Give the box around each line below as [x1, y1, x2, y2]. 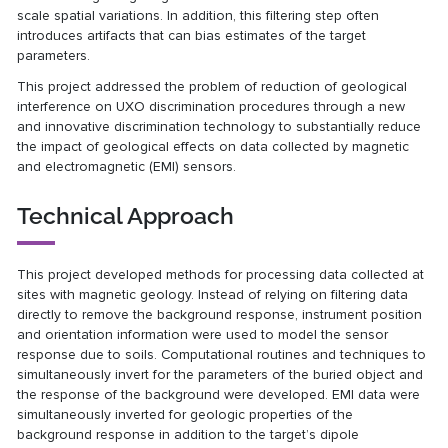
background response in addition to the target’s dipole [17, 426, 360, 444]
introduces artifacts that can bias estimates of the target [17, 26, 367, 44]
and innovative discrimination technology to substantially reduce [17, 118, 422, 136]
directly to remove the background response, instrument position [17, 306, 423, 324]
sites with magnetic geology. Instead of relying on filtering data [17, 286, 409, 304]
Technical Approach [17, 201, 235, 229]
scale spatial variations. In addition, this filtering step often [17, 6, 380, 24]
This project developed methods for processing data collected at [17, 266, 425, 284]
